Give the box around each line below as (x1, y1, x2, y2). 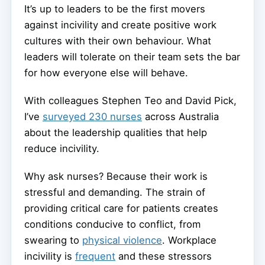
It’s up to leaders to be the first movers (24, 2, 205, 15)
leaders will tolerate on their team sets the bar (24, 50, 240, 63)
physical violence (82, 234, 162, 246)
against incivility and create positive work (24, 18, 216, 31)
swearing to (24, 234, 82, 246)
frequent (75, 250, 115, 262)
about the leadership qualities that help (24, 126, 207, 138)
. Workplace (162, 234, 216, 246)
